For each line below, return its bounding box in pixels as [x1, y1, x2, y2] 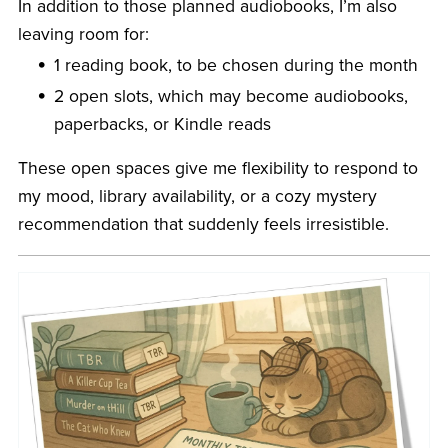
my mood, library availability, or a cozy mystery [17, 185, 377, 207]
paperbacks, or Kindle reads [54, 113, 272, 135]
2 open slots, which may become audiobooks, [54, 85, 409, 107]
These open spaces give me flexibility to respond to [17, 157, 418, 179]
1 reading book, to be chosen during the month [54, 54, 419, 76]
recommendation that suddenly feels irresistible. [17, 213, 389, 235]
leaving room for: [17, 23, 149, 45]
